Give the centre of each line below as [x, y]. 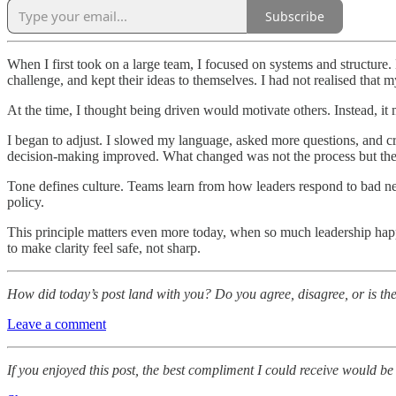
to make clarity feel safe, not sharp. [104, 248]
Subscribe [295, 16]
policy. [26, 202]
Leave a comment [57, 324]
